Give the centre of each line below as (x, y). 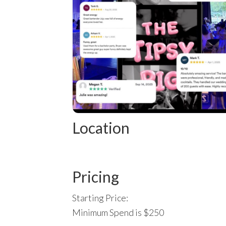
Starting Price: (100, 198)
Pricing (96, 177)
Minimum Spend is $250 (118, 213)
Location (101, 127)
